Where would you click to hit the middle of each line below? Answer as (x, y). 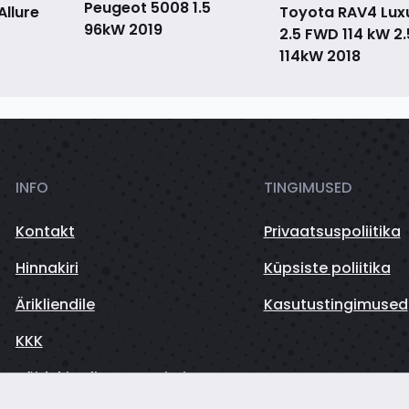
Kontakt (45, 232)
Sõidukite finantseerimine (110, 378)
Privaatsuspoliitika (332, 232)
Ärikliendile (55, 305)
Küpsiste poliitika (327, 268)
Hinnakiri (47, 268)
